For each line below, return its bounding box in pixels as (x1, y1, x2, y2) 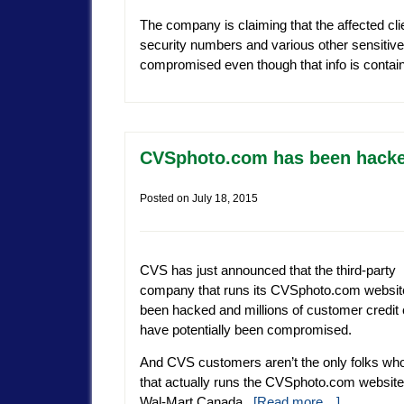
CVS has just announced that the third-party (140, 262, 396, 279)
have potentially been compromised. (140, 322, 352, 338)
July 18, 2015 (192, 191, 258, 205)
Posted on (140, 191, 192, 205)
